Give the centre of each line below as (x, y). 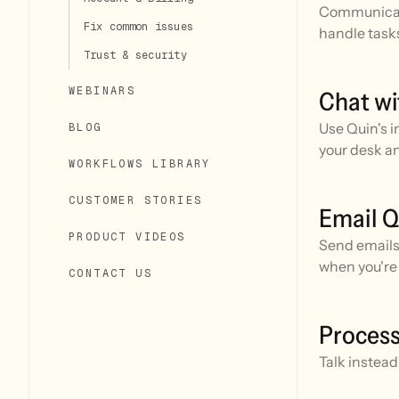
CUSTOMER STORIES (136, 201)
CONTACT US (110, 274)
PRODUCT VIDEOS (127, 237)
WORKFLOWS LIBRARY (140, 164)
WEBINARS (102, 91)
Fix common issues (139, 27)
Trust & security (135, 56)
